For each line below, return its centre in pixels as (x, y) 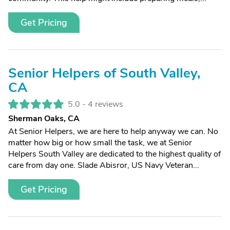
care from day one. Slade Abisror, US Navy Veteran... (104, 165)
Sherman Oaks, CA (44, 119)
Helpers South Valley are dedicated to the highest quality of (114, 154)
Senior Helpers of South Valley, (104, 73)
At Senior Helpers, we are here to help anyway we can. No (113, 131)
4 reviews (106, 104)
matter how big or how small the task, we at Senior (100, 143)
